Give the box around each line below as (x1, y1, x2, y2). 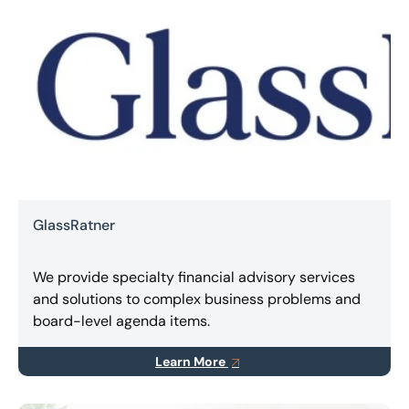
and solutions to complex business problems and (33, 289, 361, 309)
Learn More (155, 353, 228, 371)
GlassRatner (33, 215, 115, 235)
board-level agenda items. (33, 311, 210, 331)
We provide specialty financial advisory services (33, 267, 355, 288)
